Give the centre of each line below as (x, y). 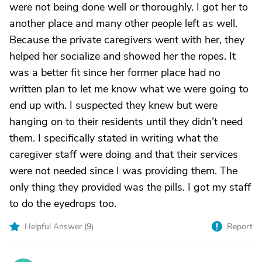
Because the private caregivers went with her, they (127, 40)
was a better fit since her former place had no (115, 73)
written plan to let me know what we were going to (129, 89)
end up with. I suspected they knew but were (113, 105)
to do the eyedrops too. (63, 204)
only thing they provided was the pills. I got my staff (130, 187)
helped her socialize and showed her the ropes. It (123, 56)
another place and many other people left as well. (123, 23)
